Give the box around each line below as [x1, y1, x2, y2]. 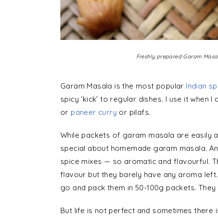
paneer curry [71, 108, 117, 117]
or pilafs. [117, 108, 151, 117]
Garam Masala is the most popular [60, 81, 186, 91]
